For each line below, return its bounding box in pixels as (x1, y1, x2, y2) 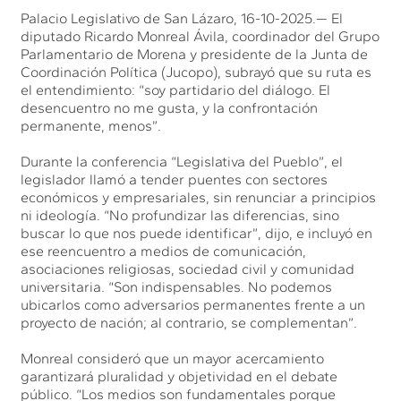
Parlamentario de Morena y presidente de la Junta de (21, 45, 369, 63)
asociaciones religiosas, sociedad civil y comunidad (21, 260, 355, 277)
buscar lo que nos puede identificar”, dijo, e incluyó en (21, 224, 373, 242)
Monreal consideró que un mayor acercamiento (21, 349, 325, 367)
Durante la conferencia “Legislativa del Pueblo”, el (21, 152, 344, 170)
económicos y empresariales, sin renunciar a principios (21, 188, 377, 206)
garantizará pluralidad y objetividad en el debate (21, 367, 338, 385)
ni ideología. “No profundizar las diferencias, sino (21, 206, 340, 224)
